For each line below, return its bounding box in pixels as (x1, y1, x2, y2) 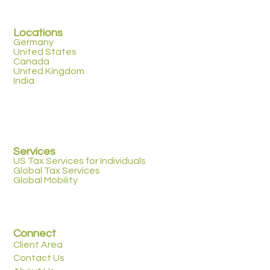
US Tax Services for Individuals (13, 155, 146, 166)
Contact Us (13, 253, 65, 263)
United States (13, 46, 77, 57)
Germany (13, 37, 54, 47)
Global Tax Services (13, 165, 101, 175)
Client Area (13, 240, 63, 250)
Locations (13, 27, 63, 39)
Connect (13, 228, 57, 240)
